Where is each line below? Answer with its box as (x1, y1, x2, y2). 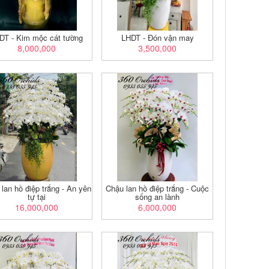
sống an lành (135, 191, 180, 202)
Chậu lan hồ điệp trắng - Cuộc (106, 183, 210, 194)
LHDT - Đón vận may (121, 32, 194, 43)
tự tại (27, 191, 46, 202)
